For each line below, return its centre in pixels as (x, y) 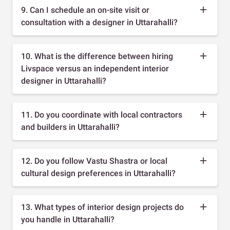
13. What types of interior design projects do (102, 207)
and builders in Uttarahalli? (70, 127)
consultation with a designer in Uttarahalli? (99, 22)
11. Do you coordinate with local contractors (102, 114)
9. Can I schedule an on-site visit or (85, 10)
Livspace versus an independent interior (95, 68)
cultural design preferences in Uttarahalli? (98, 173)
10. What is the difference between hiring (97, 56)
